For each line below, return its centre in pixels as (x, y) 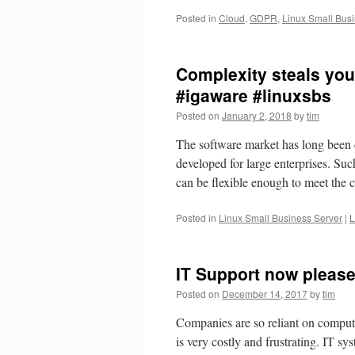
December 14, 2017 (265, 294)
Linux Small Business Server (281, 218)
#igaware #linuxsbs (254, 95)
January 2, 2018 (257, 115)
